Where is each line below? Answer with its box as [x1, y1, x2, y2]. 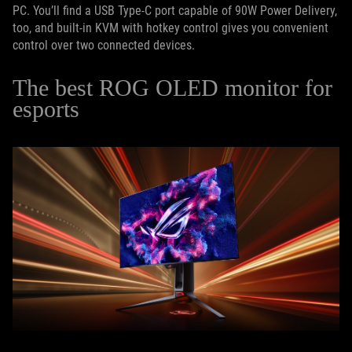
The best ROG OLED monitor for [13, 75, 332, 101]
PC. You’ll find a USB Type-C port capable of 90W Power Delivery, [13, 3, 337, 19]
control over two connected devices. [13, 38, 195, 53]
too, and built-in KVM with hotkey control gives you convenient [13, 20, 328, 36]
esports [13, 96, 92, 123]
